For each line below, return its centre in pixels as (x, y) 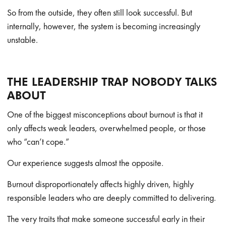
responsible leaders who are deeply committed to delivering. (112, 197)
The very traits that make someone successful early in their (106, 219)
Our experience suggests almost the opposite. (86, 163)
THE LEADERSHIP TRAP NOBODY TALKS (112, 82)
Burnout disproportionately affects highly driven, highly (101, 184)
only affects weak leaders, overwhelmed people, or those (107, 128)
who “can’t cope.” (38, 142)
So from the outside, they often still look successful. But (100, 12)
